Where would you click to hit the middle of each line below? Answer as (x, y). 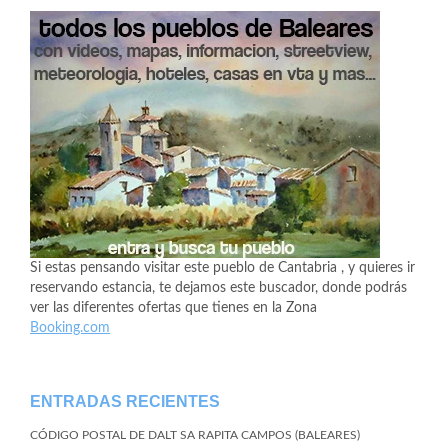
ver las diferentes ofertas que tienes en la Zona (173, 308)
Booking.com (70, 328)
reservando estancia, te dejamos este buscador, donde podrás (218, 288)
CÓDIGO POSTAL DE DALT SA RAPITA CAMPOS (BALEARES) (195, 435)
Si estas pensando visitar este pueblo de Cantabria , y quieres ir (222, 268)
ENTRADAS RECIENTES (125, 401)
